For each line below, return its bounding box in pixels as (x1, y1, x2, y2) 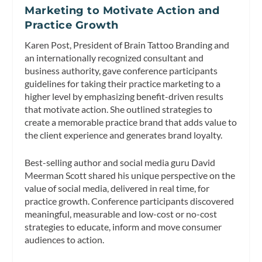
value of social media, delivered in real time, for (25, 182, 210, 194)
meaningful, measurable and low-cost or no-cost (25, 208, 218, 220)
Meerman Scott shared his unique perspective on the (25, 170, 236, 181)
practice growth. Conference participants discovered (25, 195, 235, 207)
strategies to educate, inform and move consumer (25, 221, 222, 233)
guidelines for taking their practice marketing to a (25, 77, 221, 89)
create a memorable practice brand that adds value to (25, 116, 237, 127)
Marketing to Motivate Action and (25, 4, 220, 17)
